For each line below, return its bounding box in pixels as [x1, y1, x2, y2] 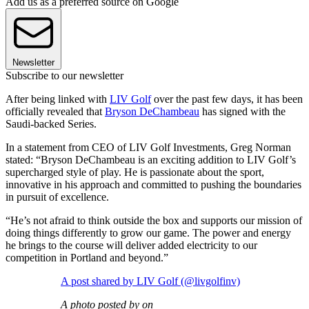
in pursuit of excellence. [6, 191, 109, 203]
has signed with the [199, 106, 286, 118]
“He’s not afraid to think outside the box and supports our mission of [6, 215, 302, 227]
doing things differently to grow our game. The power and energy [6, 227, 291, 239]
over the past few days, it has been [151, 93, 303, 106]
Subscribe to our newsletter [6, 70, 123, 82]
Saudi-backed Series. [6, 118, 97, 130]
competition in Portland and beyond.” [6, 252, 168, 264]
